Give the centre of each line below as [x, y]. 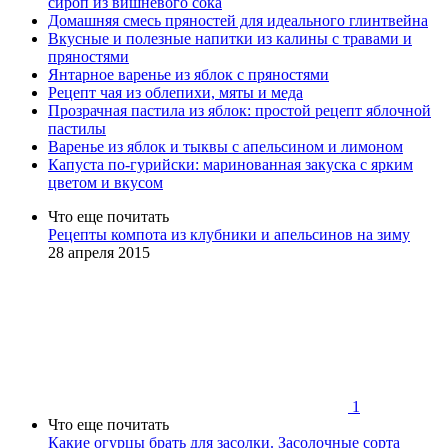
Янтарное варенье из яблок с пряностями [188, 75]
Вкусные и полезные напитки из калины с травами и [230, 39]
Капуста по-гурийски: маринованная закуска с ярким [230, 165]
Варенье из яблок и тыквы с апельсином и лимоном [225, 147]
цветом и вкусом [105, 183]
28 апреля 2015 [99, 253]
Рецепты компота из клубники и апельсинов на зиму [229, 235]
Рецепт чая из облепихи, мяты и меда [175, 93]
